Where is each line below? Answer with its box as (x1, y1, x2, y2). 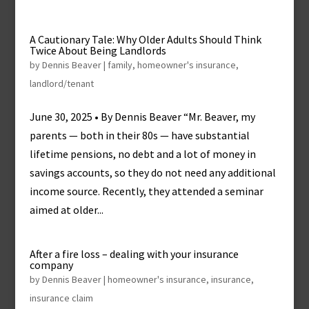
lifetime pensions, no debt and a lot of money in (29, 147, 256, 161)
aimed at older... (29, 203, 103, 217)
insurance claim (29, 292, 93, 304)
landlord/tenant (29, 77, 94, 90)
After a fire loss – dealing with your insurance (29, 247, 239, 261)
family (107, 59, 132, 71)
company (29, 258, 73, 272)
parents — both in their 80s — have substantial (29, 128, 250, 142)
